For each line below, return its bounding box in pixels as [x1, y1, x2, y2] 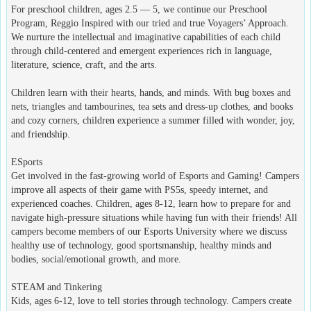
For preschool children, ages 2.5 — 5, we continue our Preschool [11, 3, 267, 15]
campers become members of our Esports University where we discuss [11, 226, 287, 237]
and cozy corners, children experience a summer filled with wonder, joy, [11, 115, 295, 126]
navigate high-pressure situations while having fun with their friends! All [11, 212, 297, 223]
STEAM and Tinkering [11, 281, 102, 292]
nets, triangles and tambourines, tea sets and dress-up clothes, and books [11, 101, 293, 112]
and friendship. [11, 128, 70, 140]
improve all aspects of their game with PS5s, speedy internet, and [11, 184, 268, 195]
